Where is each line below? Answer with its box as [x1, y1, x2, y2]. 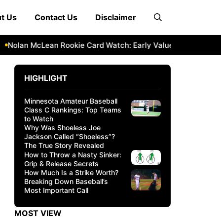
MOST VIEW [14, 208, 62, 218]
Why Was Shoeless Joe [24, 123, 101, 132]
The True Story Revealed [24, 141, 104, 149]
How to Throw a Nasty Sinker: [24, 150, 121, 159]
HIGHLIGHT [24, 73, 68, 83]
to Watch [24, 114, 53, 123]
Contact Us [35, 12, 77, 22]
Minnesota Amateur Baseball [24, 97, 117, 105]
